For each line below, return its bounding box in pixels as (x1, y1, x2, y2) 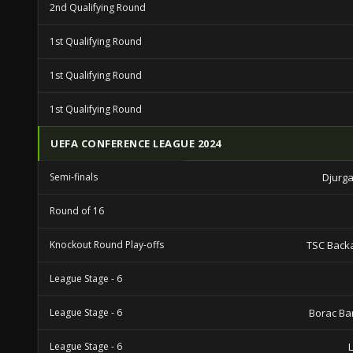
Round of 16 (50, 204, 104, 217)
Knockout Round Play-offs (50, 238, 164, 251)
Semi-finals (50, 170, 98, 184)
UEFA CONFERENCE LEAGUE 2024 (50, 136, 221, 150)
